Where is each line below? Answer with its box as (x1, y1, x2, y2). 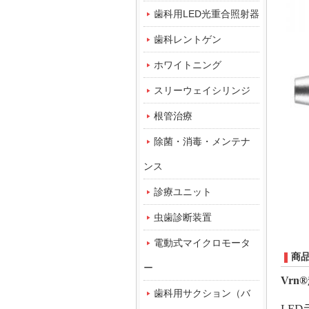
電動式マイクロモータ (154, 237, 250, 248)
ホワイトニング (154, 59, 221, 70)
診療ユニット (154, 186, 212, 197)
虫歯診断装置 (154, 212, 212, 223)
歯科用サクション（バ (154, 288, 250, 299)
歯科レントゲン (154, 34, 221, 45)
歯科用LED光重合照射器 (154, 8, 259, 19)
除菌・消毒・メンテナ (154, 136, 250, 147)
